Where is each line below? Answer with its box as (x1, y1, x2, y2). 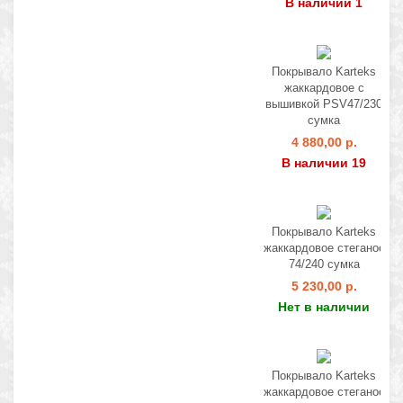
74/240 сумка (288, 257, 360, 271)
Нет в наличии (278, 300, 370, 314)
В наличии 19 (282, 156, 366, 170)
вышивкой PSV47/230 (265, 97, 382, 111)
